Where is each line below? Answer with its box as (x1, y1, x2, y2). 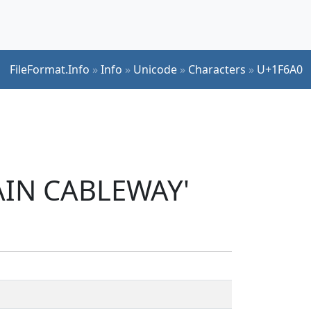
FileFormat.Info (10, 61, 90, 77)
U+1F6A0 (257, 61, 303, 77)
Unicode (133, 61, 177, 77)
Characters (188, 61, 246, 77)
